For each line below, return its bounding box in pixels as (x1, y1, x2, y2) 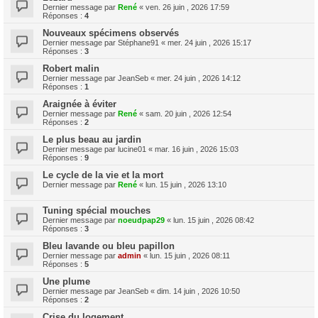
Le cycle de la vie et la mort (43, 170, 163, 180)
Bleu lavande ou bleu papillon (43, 241, 175, 251)
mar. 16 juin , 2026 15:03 (155, 145, 238, 153)
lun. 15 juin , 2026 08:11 (150, 251, 230, 260)
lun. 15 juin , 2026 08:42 (173, 216, 254, 224)
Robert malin (43, 63, 99, 74)
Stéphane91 (118, 38, 159, 47)
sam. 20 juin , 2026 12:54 (146, 109, 231, 118)
